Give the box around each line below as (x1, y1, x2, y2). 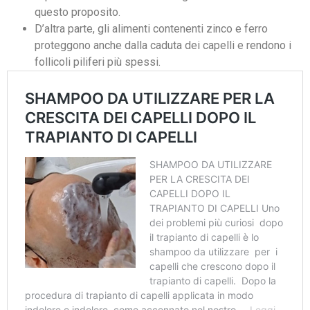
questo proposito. (35, 5, 120, 19)
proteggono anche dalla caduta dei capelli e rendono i (35, 38, 291, 52)
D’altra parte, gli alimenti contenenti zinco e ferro (35, 21, 268, 35)
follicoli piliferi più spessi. (35, 55, 161, 69)
